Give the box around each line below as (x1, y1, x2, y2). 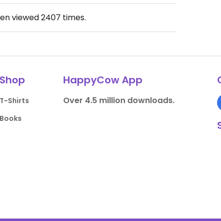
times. (60, 12, 86, 23)
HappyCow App (63, 73, 143, 87)
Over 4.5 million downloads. (63, 95, 175, 106)
